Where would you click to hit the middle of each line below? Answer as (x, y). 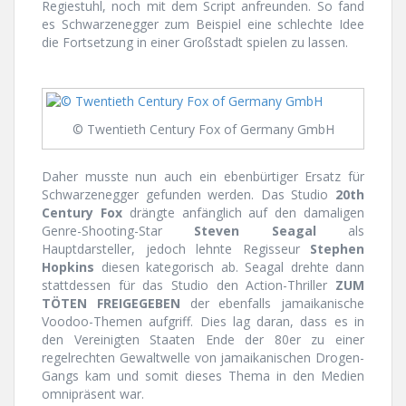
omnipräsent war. (93, 394)
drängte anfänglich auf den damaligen (243, 213)
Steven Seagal (255, 231)
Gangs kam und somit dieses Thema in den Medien (203, 376)
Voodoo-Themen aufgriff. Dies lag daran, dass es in (203, 322)
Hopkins (68, 267)
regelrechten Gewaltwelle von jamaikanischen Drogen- (203, 358)
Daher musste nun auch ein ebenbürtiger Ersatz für (203, 177)
